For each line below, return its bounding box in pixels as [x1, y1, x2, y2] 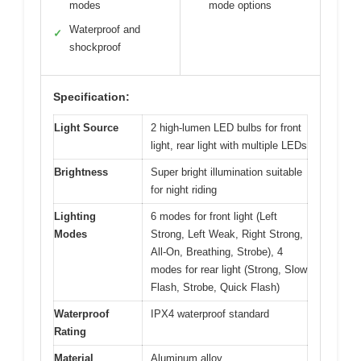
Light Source [54, 121, 118, 134]
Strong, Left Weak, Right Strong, [151, 227, 303, 240]
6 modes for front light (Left [151, 210, 277, 222]
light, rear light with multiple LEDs [151, 139, 307, 151]
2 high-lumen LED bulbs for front [151, 121, 301, 134]
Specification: [53, 89, 130, 103]
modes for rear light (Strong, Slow [151, 263, 307, 276]
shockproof [69, 40, 121, 53]
